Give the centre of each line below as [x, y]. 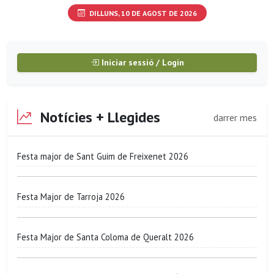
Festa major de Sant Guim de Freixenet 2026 [103, 156]
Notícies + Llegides [98, 117]
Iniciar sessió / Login [141, 63]
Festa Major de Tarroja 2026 [71, 196]
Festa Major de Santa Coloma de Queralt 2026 [106, 237]
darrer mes [235, 117]
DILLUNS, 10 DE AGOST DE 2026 [142, 13]
